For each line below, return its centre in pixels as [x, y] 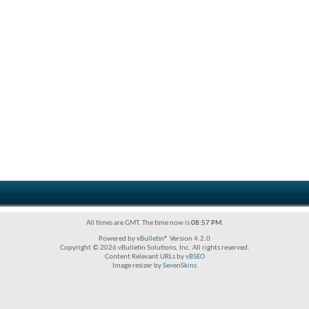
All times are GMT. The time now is [138, 223]
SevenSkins [180, 266]
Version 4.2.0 [189, 239]
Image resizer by [138, 266]
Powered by [118, 239]
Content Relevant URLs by [145, 257]
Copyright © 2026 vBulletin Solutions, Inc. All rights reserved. [154, 248]
